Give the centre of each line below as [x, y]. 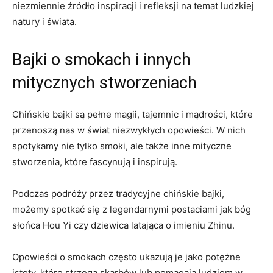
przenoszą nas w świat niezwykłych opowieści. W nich [129, 130]
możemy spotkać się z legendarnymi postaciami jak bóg [132, 209]
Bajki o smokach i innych [101, 59]
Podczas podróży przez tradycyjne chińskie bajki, [118, 193]
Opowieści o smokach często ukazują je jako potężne [126, 257]
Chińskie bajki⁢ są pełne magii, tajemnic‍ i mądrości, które [133, 114]
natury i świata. [44, 21]
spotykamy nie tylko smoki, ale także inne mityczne [122, 146]
